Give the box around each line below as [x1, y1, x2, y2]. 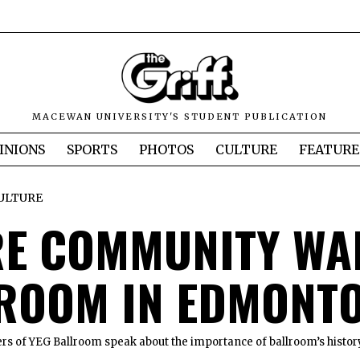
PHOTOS [139, 141, 194, 158]
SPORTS [67, 141, 117, 158]
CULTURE [215, 141, 277, 158]
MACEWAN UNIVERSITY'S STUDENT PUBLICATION [32, 111, 328, 123]
